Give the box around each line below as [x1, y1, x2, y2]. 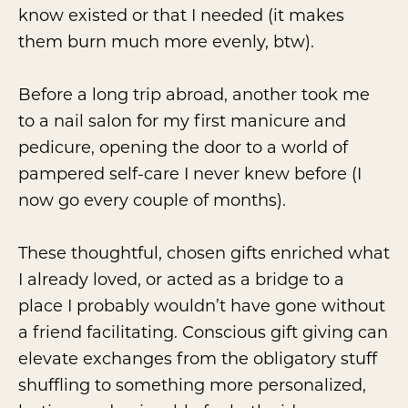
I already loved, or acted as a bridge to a [18, 268, 344, 291]
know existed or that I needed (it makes [18, 4, 344, 26]
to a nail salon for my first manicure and [18, 109, 346, 132]
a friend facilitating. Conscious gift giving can [18, 321, 388, 343]
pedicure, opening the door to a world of [18, 136, 348, 158]
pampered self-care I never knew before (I [18, 162, 362, 185]
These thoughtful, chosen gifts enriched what [18, 241, 390, 264]
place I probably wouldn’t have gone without [18, 294, 385, 317]
